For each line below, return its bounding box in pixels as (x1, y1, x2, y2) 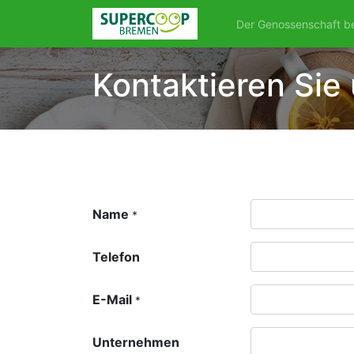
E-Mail (92, 292, 132, 307)
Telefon (92, 249, 140, 265)
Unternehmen (92, 334, 179, 350)
